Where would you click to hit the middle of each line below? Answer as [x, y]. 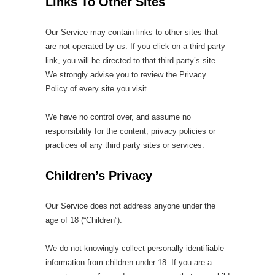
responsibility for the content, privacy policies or [130, 131]
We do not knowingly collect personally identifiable [135, 248]
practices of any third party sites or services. [125, 145]
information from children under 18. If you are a [129, 262]
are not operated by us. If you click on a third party [135, 46]
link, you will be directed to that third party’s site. [132, 60]
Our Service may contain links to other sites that [132, 32]
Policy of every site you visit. [97, 89]
